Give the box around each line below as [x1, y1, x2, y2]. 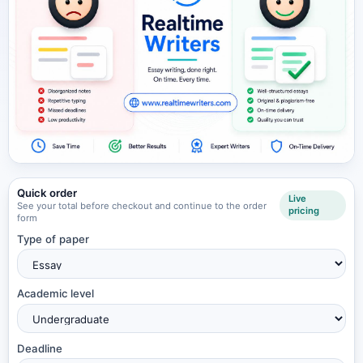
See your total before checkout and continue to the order [17, 199, 267, 211]
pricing [288, 205, 319, 217]
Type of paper [17, 232, 90, 246]
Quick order [17, 186, 78, 199]
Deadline [17, 341, 63, 355]
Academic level [17, 287, 95, 301]
